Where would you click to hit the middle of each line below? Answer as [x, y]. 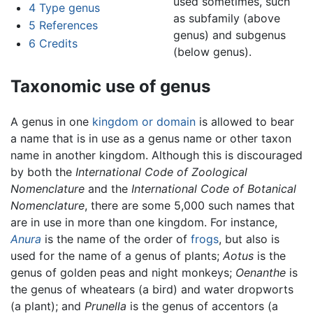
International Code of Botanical [214, 188]
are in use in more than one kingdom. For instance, [144, 222]
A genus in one [51, 121]
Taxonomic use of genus [110, 87]
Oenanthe [261, 272]
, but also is [249, 239]
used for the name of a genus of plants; [117, 255]
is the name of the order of [116, 239]
